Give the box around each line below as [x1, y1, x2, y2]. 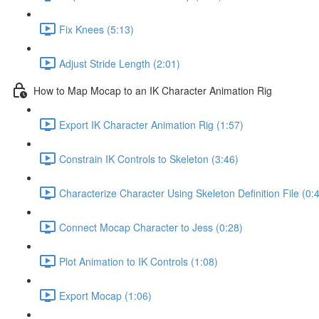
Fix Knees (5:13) [59, 21, 134, 36]
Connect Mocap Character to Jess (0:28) [59, 219, 243, 234]
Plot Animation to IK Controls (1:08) [59, 253, 218, 268]
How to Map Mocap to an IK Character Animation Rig [33, 83, 272, 98]
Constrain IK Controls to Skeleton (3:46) [59, 151, 239, 166]
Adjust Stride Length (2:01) [59, 56, 180, 70]
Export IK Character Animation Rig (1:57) [59, 117, 244, 132]
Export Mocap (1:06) [59, 288, 152, 303]
